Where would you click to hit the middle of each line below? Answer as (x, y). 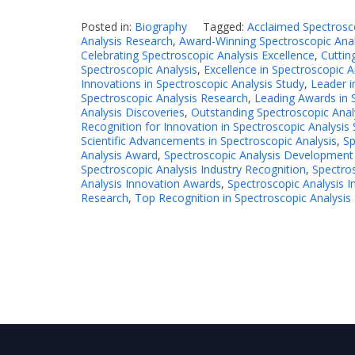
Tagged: (225, 26)
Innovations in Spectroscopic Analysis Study (193, 83)
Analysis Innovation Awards (151, 183)
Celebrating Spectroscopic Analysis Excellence (198, 55)
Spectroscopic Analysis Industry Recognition (193, 169)
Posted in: (108, 26)
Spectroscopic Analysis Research (164, 97)
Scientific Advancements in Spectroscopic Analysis (209, 140)
